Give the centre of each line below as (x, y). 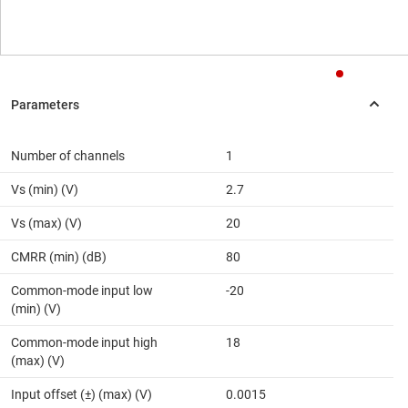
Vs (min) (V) (45, 190)
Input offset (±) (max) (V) (82, 395)
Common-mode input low (82, 291)
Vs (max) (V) (46, 224)
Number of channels (68, 156)
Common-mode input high (84, 343)
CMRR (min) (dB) (59, 257)
